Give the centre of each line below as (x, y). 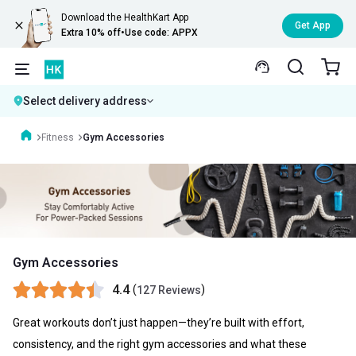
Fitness (58, 137)
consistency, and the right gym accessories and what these (160, 344)
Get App (313, 25)
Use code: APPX (162, 33)
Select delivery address (85, 101)
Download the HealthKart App (125, 17)
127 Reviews (169, 290)
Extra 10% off (91, 33)
